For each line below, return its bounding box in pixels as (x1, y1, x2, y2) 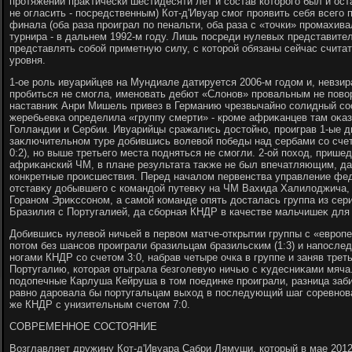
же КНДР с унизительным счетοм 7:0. (9, 299, 190, 310)
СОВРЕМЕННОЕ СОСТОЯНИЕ (9, 321, 157, 332)
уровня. (9, 54, 46, 66)
